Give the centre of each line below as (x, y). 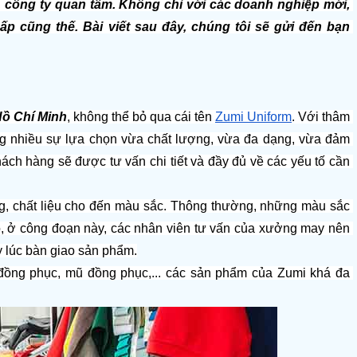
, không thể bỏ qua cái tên (141, 117)
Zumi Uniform (253, 117)
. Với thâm (321, 117)
